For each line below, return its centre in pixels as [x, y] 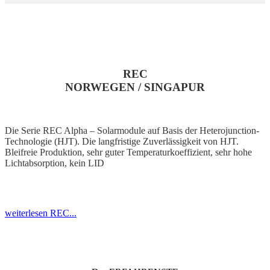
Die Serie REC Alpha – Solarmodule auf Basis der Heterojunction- [132, 131]
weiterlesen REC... [41, 213]
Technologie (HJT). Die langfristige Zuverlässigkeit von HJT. [122, 142]
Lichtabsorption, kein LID [55, 163]
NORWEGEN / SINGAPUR [135, 87]
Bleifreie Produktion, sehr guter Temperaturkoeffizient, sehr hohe [128, 152]
